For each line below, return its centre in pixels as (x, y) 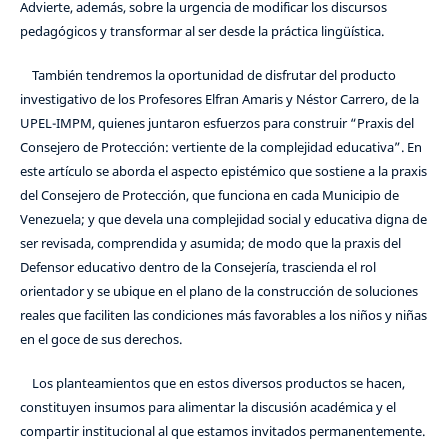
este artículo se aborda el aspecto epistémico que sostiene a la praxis (223, 171)
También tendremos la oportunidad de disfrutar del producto (207, 75)
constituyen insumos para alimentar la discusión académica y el (207, 407)
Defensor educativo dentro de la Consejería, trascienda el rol (197, 267)
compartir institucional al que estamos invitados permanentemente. (222, 431)
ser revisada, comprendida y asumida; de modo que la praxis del (210, 243)
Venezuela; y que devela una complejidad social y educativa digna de (223, 219)
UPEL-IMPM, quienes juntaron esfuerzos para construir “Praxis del (216, 123)
